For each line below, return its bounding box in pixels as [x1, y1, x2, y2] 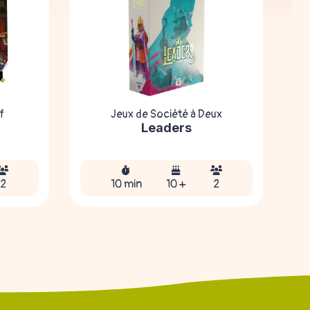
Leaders [141, 120, 192, 135]
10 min [110, 177, 142, 191]
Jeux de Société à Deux [111, 107, 222, 121]
